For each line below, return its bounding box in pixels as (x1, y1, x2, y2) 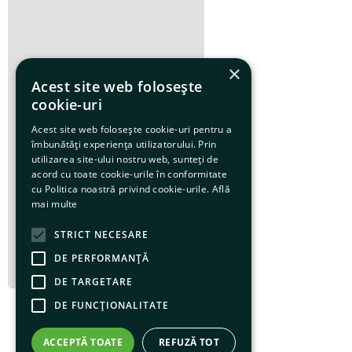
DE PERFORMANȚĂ (54, 251, 149, 265)
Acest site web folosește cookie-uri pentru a (31, 123, 233, 136)
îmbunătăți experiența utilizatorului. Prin (31, 137, 217, 151)
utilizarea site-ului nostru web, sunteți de (31, 152, 218, 166)
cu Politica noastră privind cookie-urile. (31, 182, 212, 196)
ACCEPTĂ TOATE (42, 335, 123, 349)
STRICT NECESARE (54, 228, 148, 241)
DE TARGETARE (54, 275, 133, 288)
